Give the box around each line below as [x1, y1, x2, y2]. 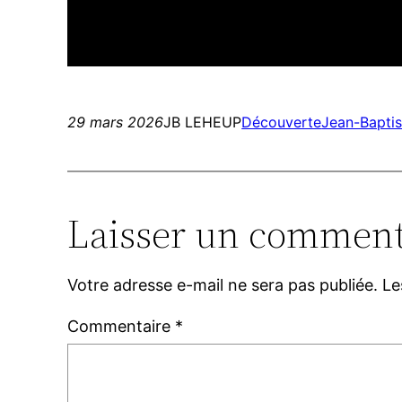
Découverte [241, 113, 322, 132]
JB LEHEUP [163, 113, 242, 132]
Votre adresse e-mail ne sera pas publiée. [67, 275, 379, 295]
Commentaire [67, 317, 176, 336]
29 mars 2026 [67, 113, 164, 132]
